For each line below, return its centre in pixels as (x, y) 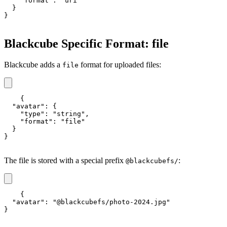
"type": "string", (47, 114)
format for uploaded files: (120, 65)
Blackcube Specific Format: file (86, 43)
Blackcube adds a (33, 65)
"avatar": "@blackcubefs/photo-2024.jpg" (87, 202)
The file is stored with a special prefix (65, 161)
